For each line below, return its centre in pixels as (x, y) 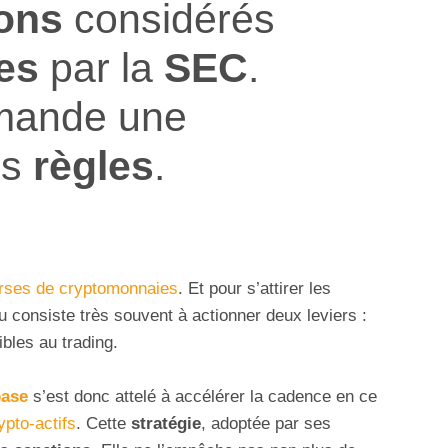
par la (101, 67)
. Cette (103, 424)
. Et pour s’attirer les (254, 289)
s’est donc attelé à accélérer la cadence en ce (202, 397)
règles (93, 165)
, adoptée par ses (266, 424)
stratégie (166, 424)
